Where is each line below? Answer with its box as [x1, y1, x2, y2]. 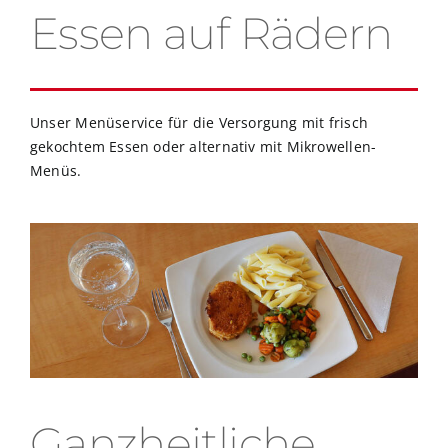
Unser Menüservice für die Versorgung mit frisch [30, 112, 368, 132]
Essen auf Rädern [30, 6, 393, 60]
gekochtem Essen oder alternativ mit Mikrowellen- [30, 136, 377, 156]
